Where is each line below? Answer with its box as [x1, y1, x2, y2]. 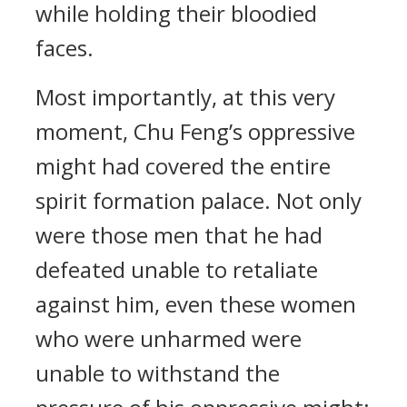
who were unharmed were [35, 323, 302, 353]
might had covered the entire [35, 151, 331, 181]
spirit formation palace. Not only [35, 185, 362, 215]
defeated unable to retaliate [35, 254, 318, 284]
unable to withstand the [35, 358, 280, 388]
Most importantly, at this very [35, 82, 335, 112]
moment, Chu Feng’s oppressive [35, 116, 355, 146]
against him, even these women [35, 289, 356, 319]
